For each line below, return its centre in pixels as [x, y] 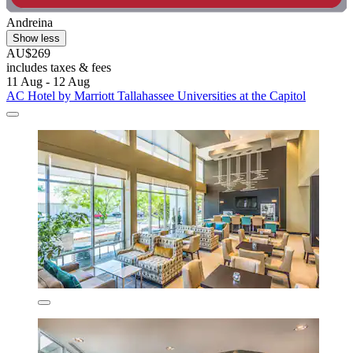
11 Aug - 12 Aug [48, 81]
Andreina [30, 22]
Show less [36, 38]
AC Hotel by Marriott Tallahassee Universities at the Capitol [156, 95]
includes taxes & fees [59, 67]
